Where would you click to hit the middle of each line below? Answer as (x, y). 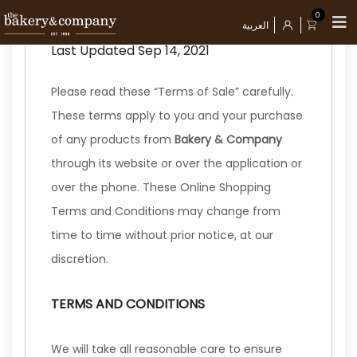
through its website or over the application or (177, 163)
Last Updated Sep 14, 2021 (130, 51)
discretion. (80, 259)
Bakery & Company (228, 139)
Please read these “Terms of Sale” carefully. (172, 92)
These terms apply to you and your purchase (177, 116)
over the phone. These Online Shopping (161, 187)
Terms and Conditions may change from (166, 211)
